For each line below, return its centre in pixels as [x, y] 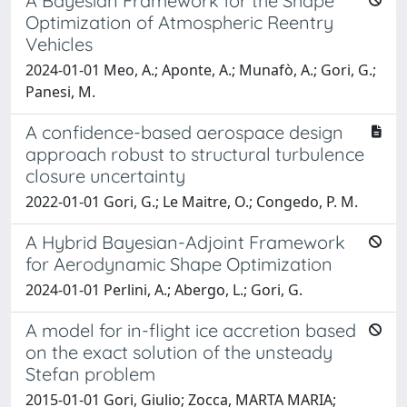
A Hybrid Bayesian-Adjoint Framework [185, 242]
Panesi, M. [60, 91]
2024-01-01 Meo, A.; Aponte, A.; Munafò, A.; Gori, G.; [201, 69]
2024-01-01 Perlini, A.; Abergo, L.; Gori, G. [164, 289]
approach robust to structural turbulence [195, 154]
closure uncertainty [105, 175]
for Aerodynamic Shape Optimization [179, 263]
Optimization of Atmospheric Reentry [179, 22]
